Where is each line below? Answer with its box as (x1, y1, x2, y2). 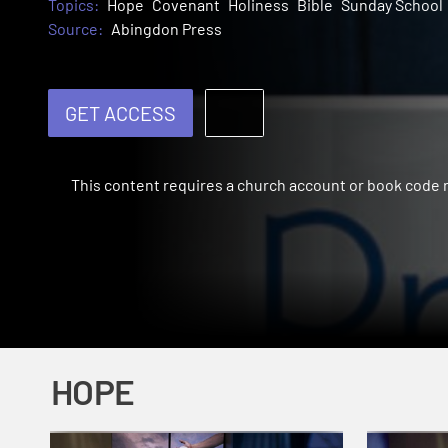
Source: (48, 19, 103, 39)
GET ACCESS (65, 101, 176, 126)
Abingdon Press (111, 19, 222, 39)
